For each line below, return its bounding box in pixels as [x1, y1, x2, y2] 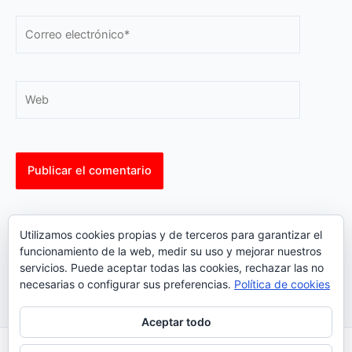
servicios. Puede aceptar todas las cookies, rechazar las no [20, 261, 324, 274]
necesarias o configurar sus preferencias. [20, 277, 234, 291]
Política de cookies [234, 277, 330, 291]
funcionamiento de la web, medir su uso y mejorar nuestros [20, 244, 321, 258]
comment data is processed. [16, 233, 168, 247]
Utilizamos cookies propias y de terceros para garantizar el [20, 228, 322, 241]
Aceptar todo [141, 315, 211, 328]
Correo [15, 16, 52, 31]
